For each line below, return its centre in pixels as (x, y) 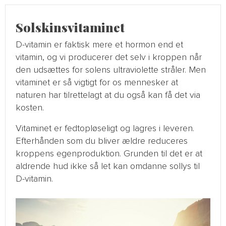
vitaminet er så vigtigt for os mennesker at (97, 82)
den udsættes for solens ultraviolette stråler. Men (111, 70)
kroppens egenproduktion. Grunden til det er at (109, 154)
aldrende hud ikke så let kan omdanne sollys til (108, 166)
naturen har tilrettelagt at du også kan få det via (108, 95)
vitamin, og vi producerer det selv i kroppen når (109, 57)
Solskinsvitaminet (70, 27)
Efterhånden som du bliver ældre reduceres (102, 141)
